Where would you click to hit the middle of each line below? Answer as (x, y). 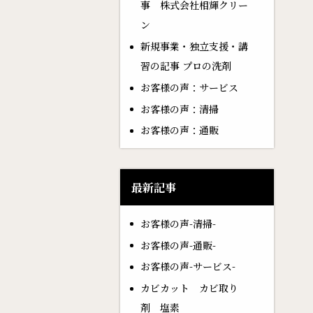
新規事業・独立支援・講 (194, 46)
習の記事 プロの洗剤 (185, 66)
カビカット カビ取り (189, 288)
